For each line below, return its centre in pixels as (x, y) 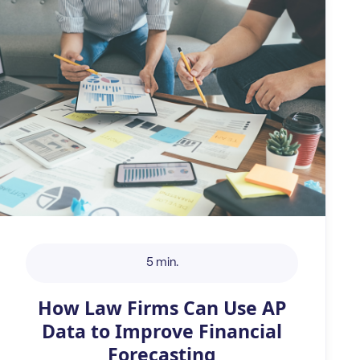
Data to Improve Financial (162, 331)
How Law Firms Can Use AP (162, 307)
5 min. (162, 263)
